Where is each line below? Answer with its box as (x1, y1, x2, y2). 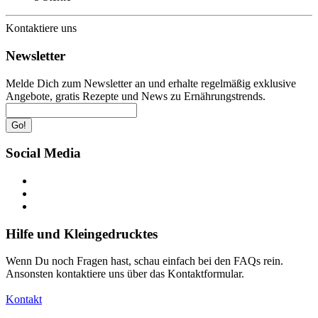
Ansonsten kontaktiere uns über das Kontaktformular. (6, 268, 244, 280)
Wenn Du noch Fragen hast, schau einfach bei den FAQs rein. (6, 255, 283, 268)
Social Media (6, 146, 81, 161)
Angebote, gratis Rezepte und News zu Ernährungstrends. (6, 89, 265, 102)
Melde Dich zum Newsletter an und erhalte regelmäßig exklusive (6, 77, 296, 89)
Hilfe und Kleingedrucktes (6, 226, 158, 241)
